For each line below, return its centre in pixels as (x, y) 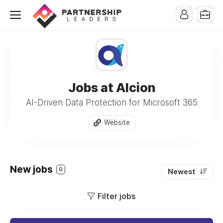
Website (117, 122)
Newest (182, 171)
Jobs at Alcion (111, 88)
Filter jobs (116, 196)
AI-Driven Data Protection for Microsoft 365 (111, 103)
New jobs (32, 169)
